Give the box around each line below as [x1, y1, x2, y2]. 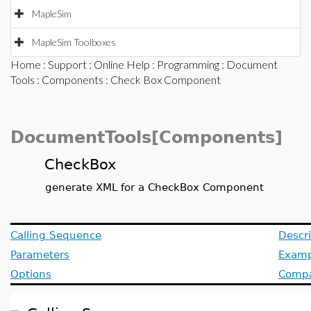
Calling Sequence [10, 229, 101, 241]
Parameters [10, 249, 69, 260]
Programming [157, 58, 219, 71]
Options [10, 268, 51, 280]
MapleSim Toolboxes [32, 36, 116, 48]
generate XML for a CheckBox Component [45, 181, 264, 193]
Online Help [94, 58, 150, 71]
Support [48, 58, 87, 71]
